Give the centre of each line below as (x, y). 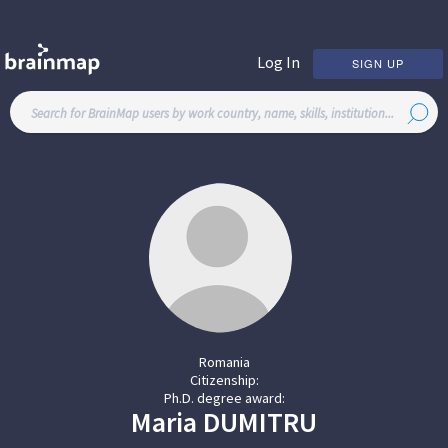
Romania (224, 362)
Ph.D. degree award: (224, 398)
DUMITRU (260, 422)
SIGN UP (378, 62)
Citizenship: (224, 380)
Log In (278, 61)
